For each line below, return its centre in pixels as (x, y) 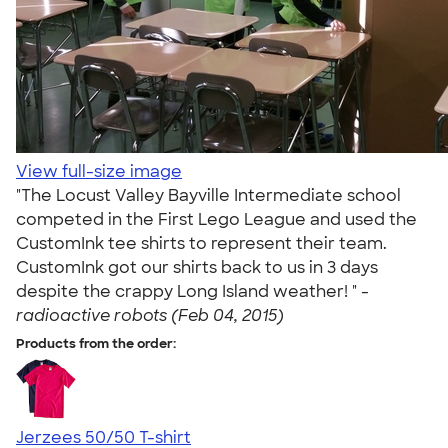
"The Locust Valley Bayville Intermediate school (208, 195)
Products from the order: (96, 343)
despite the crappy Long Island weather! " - (192, 291)
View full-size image (99, 171)
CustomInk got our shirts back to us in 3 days (197, 267)
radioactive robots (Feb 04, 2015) (150, 315)
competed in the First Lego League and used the (216, 219)
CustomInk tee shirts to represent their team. (201, 243)
